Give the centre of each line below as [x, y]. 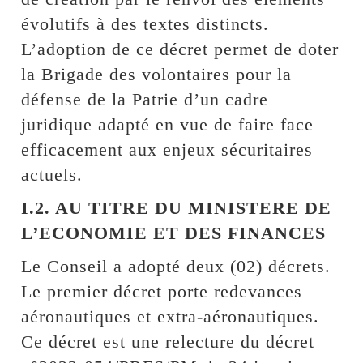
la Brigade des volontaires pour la [157, 74]
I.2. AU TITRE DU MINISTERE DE [177, 207]
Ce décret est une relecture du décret [168, 341]
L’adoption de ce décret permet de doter [180, 49]
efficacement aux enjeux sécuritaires [167, 149]
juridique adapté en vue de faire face [168, 124]
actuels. [52, 174]
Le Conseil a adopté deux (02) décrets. [176, 266]
